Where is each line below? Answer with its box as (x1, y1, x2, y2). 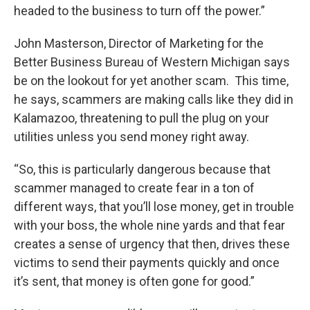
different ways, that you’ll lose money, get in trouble (14, 199, 294, 215)
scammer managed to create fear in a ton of (14, 181, 255, 196)
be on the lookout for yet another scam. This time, (14, 73, 289, 89)
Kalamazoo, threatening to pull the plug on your (14, 111, 269, 126)
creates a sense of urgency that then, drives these (14, 237, 290, 252)
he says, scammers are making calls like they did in (14, 92, 293, 107)
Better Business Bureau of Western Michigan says (14, 55, 290, 70)
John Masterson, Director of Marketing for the (14, 36, 264, 51)
